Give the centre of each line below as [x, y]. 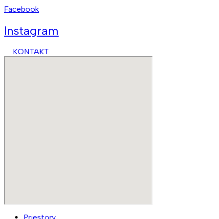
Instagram [31, 30]
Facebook [22, 9]
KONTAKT [31, 52]
